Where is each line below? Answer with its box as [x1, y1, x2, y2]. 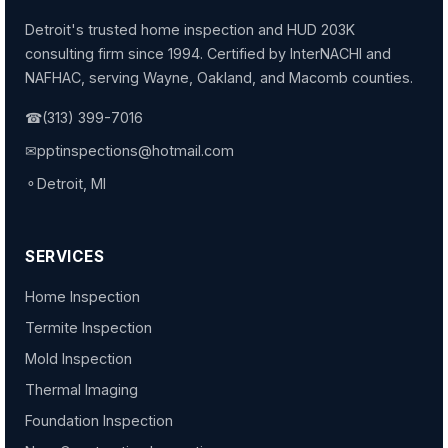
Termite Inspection [25, 319, 152, 337]
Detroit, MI [37, 175, 106, 193]
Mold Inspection [25, 350, 132, 368]
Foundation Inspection [25, 412, 173, 430]
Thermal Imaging [25, 381, 138, 399]
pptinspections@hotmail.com [37, 142, 234, 160]
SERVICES [25, 247, 104, 267]
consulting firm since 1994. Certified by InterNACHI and [25, 45, 391, 63]
